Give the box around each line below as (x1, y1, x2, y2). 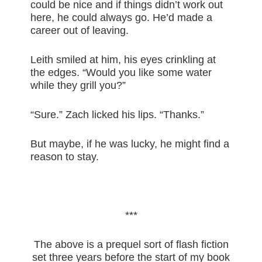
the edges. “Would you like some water (30, 67, 212, 79)
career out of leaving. (30, 25, 129, 37)
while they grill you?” (30, 80, 126, 92)
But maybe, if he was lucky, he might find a (30, 138, 230, 150)
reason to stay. (30, 151, 99, 163)
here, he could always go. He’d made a (30, 12, 213, 24)
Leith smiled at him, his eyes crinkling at (30, 54, 216, 66)
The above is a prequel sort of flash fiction (33, 239, 229, 251)
